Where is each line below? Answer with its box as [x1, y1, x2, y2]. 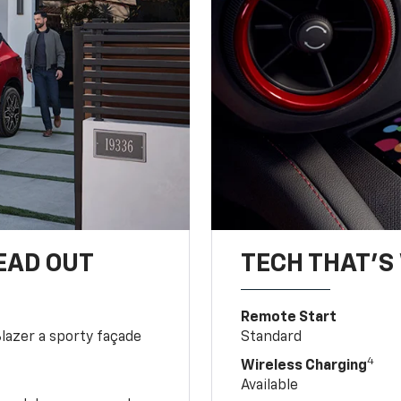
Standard [241, 329, 303, 345]
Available [241, 378, 299, 393]
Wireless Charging [241, 358, 368, 373]
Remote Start [241, 310, 337, 325]
